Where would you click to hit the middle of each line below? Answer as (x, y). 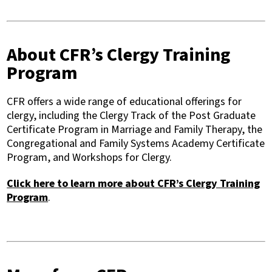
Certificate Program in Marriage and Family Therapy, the (135, 130)
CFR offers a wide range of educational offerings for (124, 102)
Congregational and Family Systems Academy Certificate (136, 144)
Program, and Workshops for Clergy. (90, 158)
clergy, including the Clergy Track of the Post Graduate (131, 116)
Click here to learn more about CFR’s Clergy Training (134, 184)
